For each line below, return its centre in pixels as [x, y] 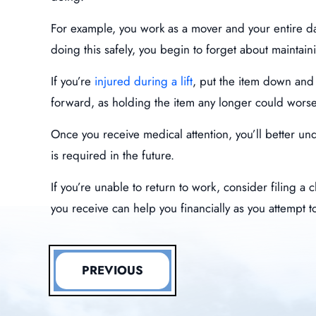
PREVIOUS [113, 271]
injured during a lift [144, 81]
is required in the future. [113, 156]
